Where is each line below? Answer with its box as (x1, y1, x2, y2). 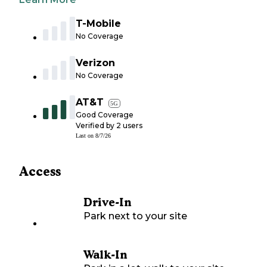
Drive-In (83, 195, 131, 210)
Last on (76, 132, 95, 139)
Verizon (76, 57, 115, 69)
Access (19, 164, 61, 179)
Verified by (76, 121, 116, 131)
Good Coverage (76, 110, 133, 120)
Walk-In (83, 248, 127, 262)
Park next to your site (83, 210, 187, 222)
